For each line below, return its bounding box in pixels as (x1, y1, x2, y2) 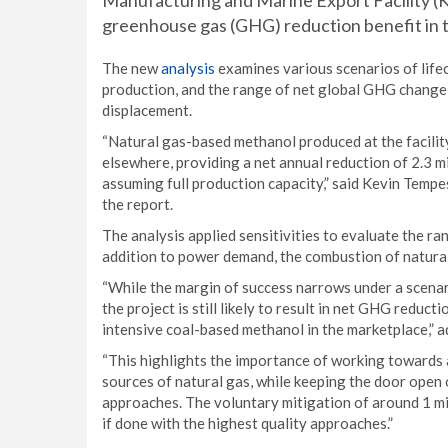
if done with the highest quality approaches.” (102, 414, 393, 432)
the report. (102, 195, 173, 213)
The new (102, 59, 161, 77)
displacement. (102, 101, 192, 119)
